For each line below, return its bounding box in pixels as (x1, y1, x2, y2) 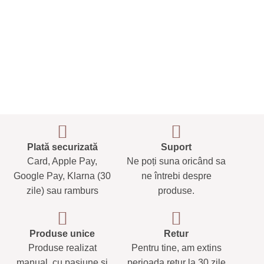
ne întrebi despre (141, 170, 212, 181)
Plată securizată (27, 141, 98, 152)
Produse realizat (28, 242, 97, 253)
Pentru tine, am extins (131, 242, 222, 253)
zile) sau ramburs (26, 185, 98, 196)
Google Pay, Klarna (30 (14, 170, 111, 181)
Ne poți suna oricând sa (127, 156, 226, 166)
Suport (161, 141, 192, 152)
